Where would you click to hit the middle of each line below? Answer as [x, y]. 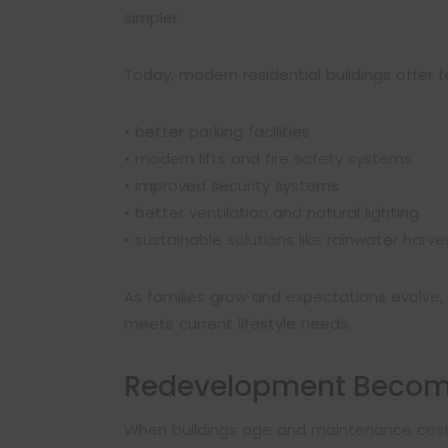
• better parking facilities [217, 131]
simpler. [152, 17]
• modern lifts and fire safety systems [268, 158]
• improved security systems [231, 185]
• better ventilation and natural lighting [271, 212]
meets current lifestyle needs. [237, 323]
